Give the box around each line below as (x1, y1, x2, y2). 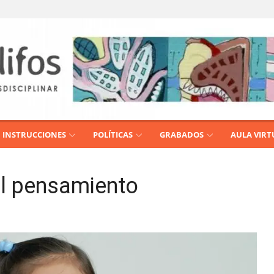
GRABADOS (160, 129, 204, 140)
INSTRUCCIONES (2, 129, 66, 140)
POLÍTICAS (93, 129, 133, 140)
